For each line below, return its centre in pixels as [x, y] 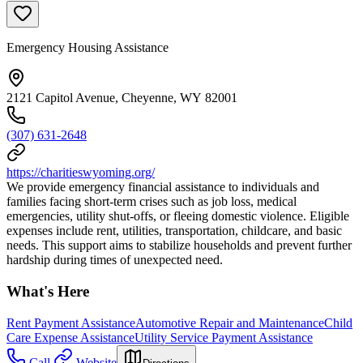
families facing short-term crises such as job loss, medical [152, 202]
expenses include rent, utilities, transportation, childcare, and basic [174, 231]
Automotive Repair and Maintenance [230, 322]
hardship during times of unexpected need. [115, 260]
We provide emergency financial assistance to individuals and [163, 187]
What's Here [48, 291]
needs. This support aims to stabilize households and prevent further [179, 246]
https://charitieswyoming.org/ [81, 173]
